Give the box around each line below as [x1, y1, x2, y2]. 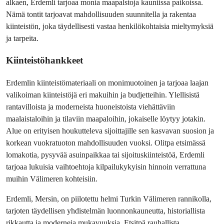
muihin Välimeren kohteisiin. [6, 174, 97, 183]
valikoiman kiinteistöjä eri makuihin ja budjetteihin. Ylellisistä [6, 90, 199, 99]
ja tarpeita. [6, 33, 38, 42]
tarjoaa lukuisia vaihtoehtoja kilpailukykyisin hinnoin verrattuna [6, 162, 206, 171]
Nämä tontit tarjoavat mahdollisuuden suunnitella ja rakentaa [6, 9, 196, 18]
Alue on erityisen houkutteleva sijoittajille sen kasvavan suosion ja [6, 126, 214, 135]
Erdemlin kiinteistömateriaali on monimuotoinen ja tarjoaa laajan [6, 78, 208, 87]
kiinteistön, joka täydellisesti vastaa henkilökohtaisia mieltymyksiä [6, 21, 213, 30]
